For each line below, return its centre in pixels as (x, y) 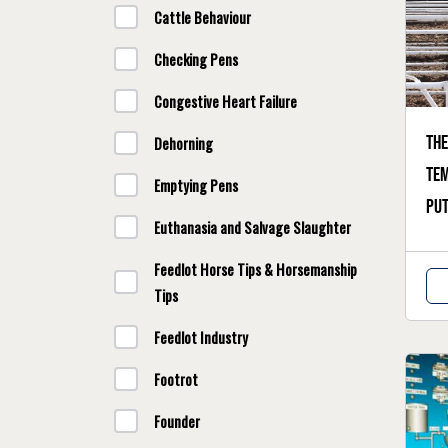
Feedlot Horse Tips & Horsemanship (255, 269)
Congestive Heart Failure (225, 101)
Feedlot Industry (201, 337)
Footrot (176, 379)
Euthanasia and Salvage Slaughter (252, 227)
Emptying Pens (196, 185)
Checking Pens (196, 59)
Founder (177, 421)
